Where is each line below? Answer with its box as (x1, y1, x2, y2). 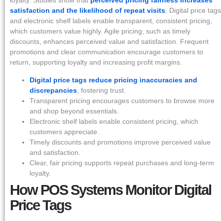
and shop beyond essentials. (30, 107, 119, 115)
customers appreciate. (30, 127, 99, 136)
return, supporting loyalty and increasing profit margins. (10, 58, 182, 67)
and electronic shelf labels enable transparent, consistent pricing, (10, 17, 212, 25)
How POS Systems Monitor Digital (10, 182, 211, 198)
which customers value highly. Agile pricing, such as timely (10, 27, 190, 36)
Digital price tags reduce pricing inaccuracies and (30, 75, 197, 84)
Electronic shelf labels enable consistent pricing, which (30, 117, 198, 125)
